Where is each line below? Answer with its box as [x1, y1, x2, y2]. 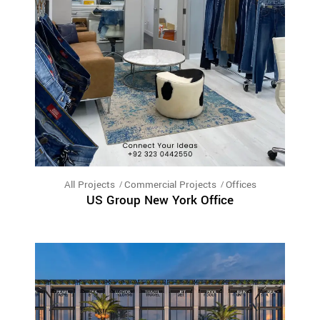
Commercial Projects [124, 177, 216, 191]
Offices [225, 177, 256, 191]
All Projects [64, 177, 115, 191]
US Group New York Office [86, 191, 234, 209]
